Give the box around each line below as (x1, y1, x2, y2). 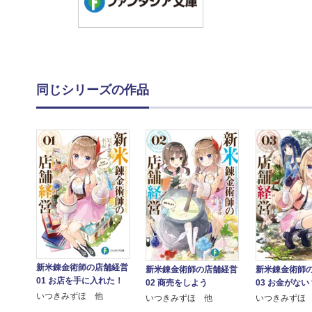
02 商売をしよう (146, 277, 208, 288)
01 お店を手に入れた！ (36, 275, 124, 286)
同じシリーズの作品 (36, 82, 149, 97)
